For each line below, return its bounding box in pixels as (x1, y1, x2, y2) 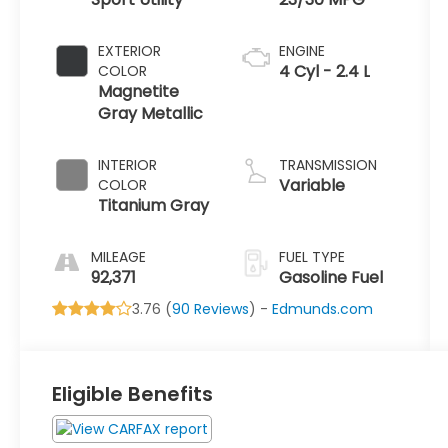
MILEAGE (91, 247, 147, 268)
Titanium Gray (98, 194, 210, 218)
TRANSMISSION (278, 155, 377, 176)
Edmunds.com (272, 299, 374, 320)
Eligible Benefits (52, 380, 214, 409)
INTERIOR (98, 155, 158, 176)
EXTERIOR (98, 41, 162, 62)
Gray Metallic (98, 102, 204, 126)
